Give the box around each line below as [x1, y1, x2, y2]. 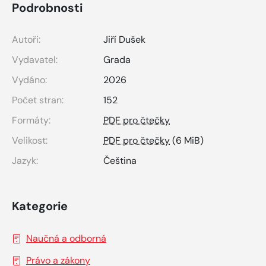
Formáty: [12, 113, 50, 126]
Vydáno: [12, 73, 47, 86]
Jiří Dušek [103, 33, 145, 46]
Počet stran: [12, 93, 64, 106]
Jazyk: [12, 154, 38, 167]
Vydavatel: [12, 53, 58, 66]
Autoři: [12, 33, 40, 46]
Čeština [103, 154, 137, 167]
